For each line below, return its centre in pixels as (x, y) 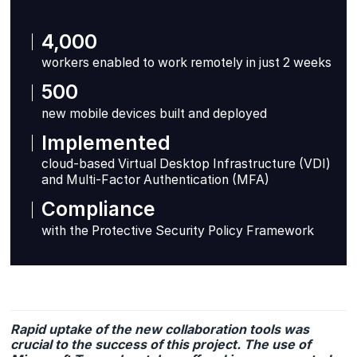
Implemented (106, 142)
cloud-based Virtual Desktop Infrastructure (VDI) (186, 164)
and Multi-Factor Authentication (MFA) (155, 180)
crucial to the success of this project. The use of (161, 345)
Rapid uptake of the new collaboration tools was (160, 330)
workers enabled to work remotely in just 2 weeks (186, 63)
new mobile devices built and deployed (154, 113)
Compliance (98, 209)
